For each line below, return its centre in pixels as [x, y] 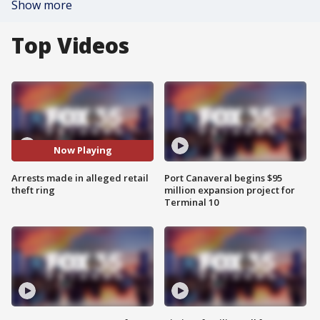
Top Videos [70, 45]
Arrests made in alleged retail [80, 177]
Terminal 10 [191, 202]
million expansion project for [230, 190]
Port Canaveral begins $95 [223, 177]
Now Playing [82, 150]
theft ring [33, 190]
